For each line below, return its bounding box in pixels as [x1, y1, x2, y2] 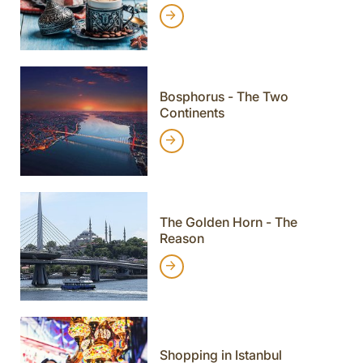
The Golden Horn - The [159, 213, 297, 230]
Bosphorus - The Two [159, 88, 288, 105]
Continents [159, 105, 224, 122]
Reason [159, 229, 204, 246]
